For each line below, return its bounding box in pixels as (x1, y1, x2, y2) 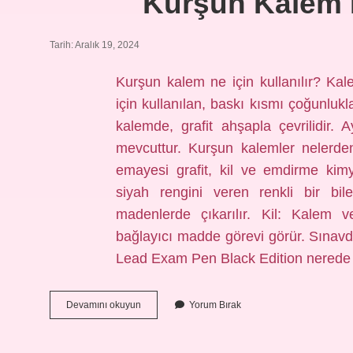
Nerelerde (140, 327, 184, 338)
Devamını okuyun (66, 299, 141, 310)
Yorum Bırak (189, 299, 241, 310)
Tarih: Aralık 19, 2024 (50, 39, 139, 50)
